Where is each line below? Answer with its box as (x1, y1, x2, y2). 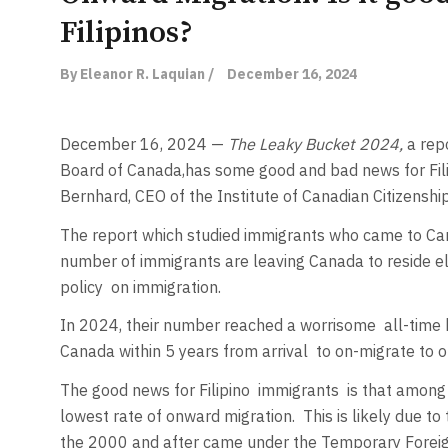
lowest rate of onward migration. (59, 405, 295, 426)
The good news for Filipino (59, 379, 250, 400)
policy (59, 276, 103, 297)
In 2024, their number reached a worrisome (59, 315, 376, 336)
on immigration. (110, 276, 225, 297)
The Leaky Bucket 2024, (223, 134, 407, 155)
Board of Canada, (59, 160, 185, 181)
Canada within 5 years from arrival (59, 341, 308, 362)
